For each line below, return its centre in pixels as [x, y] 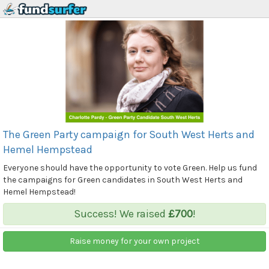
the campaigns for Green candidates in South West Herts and [123, 180]
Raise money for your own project [134, 241]
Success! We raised [121, 213]
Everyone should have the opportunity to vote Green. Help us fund [130, 168]
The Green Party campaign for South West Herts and [129, 134]
